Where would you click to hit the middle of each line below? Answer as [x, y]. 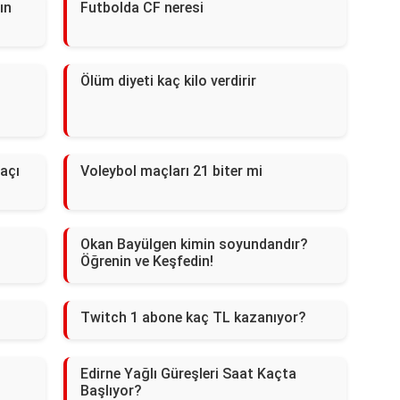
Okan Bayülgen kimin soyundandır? [194, 245]
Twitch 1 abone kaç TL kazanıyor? [193, 318]
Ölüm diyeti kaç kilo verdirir [168, 81]
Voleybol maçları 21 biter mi [171, 171]
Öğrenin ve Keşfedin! [146, 262]
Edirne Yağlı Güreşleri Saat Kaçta [188, 374]
